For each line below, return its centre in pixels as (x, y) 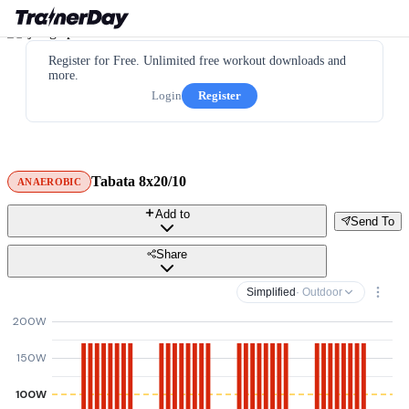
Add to (173, 214)
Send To (372, 221)
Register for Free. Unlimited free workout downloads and (197, 61)
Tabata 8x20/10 (138, 181)
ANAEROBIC (49, 182)
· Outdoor (319, 292)
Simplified (271, 292)
